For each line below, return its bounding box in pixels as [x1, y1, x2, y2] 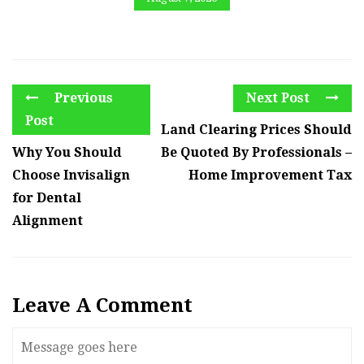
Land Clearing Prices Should [161, 122, 352, 138]
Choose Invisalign [12, 167, 130, 184]
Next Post [246, 90, 313, 106]
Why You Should [12, 145, 122, 161]
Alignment [12, 213, 83, 229]
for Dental [12, 190, 81, 206]
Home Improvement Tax [188, 167, 352, 184]
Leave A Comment [12, 294, 193, 318]
